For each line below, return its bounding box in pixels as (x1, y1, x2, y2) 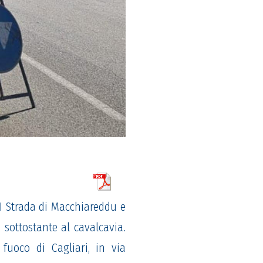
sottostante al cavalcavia (4, 220, 123, 235)
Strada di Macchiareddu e (2, 200, 126, 214)
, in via (87, 241, 126, 255)
